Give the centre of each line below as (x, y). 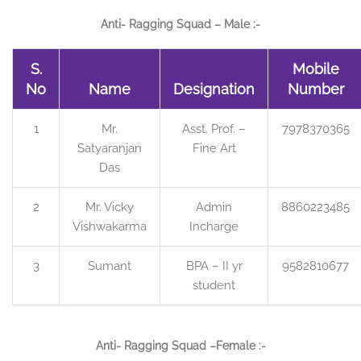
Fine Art (214, 149)
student (214, 286)
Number (315, 89)
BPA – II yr (214, 266)
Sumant (110, 266)
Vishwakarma (110, 227)
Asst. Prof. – (214, 129)
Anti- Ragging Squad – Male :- (180, 25)
